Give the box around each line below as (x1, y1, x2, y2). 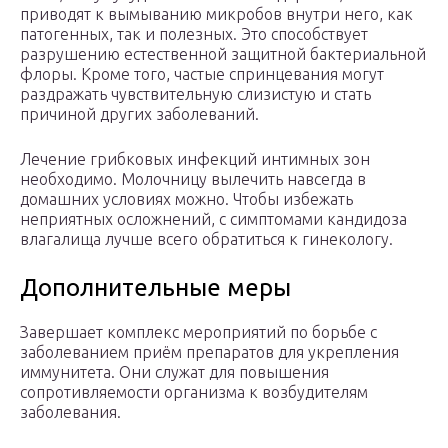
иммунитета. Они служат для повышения (20, 363, 329, 382)
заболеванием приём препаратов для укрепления (20, 343, 399, 362)
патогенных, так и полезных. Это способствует (20, 25, 368, 44)
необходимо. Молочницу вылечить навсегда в (20, 170, 366, 189)
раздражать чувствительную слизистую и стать (20, 85, 371, 104)
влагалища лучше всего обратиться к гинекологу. (20, 230, 393, 249)
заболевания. (20, 403, 121, 422)
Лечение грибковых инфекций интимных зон (20, 150, 370, 169)
